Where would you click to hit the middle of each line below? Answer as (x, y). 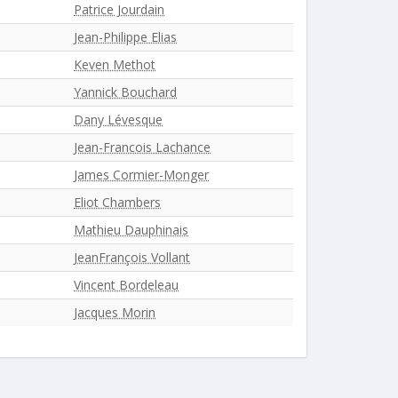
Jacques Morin (115, 312)
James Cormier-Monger (141, 175)
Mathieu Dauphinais (131, 230)
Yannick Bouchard (125, 92)
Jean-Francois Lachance (142, 147)
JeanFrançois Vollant (132, 257)
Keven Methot (115, 64)
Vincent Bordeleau (126, 285)
